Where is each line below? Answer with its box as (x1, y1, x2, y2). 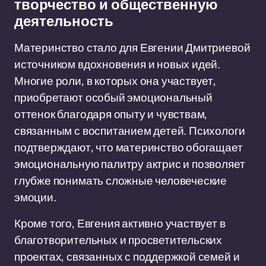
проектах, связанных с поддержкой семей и (14, 249, 240, 264)
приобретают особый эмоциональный (14, 90, 213, 105)
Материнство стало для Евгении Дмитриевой (14, 40, 251, 55)
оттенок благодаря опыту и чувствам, (14, 106, 208, 122)
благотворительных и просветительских (14, 232, 223, 248)
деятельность (14, 14, 113, 29)
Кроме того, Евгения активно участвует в (14, 216, 226, 231)
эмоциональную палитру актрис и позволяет (14, 156, 245, 172)
